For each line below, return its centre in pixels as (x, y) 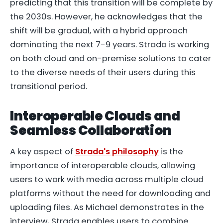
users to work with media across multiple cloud (107, 180)
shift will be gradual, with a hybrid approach (99, 30)
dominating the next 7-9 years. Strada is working (110, 44)
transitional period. (49, 86)
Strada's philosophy (117, 152)
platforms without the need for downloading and (110, 194)
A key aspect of (43, 152)
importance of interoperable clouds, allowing (103, 166)
